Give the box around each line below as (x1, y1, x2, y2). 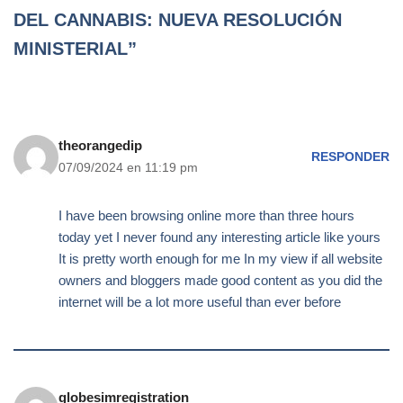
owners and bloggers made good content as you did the (58, 273, 382, 289)
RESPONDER (311, 149, 390, 164)
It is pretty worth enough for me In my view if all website (58, 251, 382, 267)
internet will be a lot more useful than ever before (58, 294, 341, 310)
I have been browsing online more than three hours (58, 208, 354, 224)
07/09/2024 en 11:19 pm (58, 161, 198, 175)
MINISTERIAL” (13, 39, 137, 59)
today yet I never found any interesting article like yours (58, 229, 381, 246)
